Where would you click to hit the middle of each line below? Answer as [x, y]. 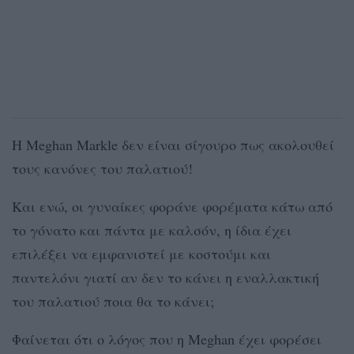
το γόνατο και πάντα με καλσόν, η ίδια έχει [152, 230]
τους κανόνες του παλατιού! [102, 168]
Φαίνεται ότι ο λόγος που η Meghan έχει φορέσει [167, 339]
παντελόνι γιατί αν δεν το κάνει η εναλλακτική [166, 277]
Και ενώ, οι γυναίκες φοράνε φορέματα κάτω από [172, 206]
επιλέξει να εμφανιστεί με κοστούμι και [141, 253]
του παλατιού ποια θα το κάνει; [113, 301]
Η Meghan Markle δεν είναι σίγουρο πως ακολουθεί [173, 144]
